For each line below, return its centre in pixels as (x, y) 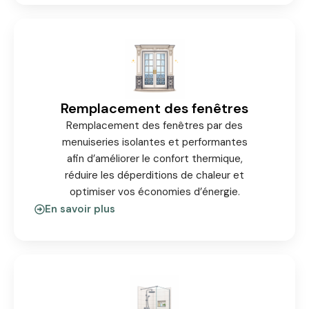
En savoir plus (80, 209)
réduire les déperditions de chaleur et (154, 176)
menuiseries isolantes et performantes (154, 142)
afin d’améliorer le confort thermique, (154, 159)
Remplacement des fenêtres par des (154, 126)
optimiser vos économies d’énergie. (154, 192)
